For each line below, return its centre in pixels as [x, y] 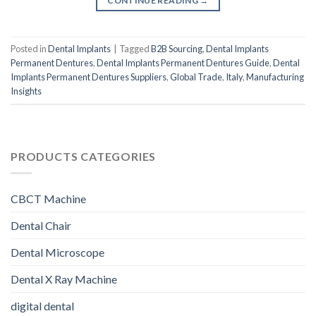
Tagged [135, 48]
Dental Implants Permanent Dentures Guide [183, 62]
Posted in [29, 48]
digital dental [42, 306]
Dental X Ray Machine [64, 279]
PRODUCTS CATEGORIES [84, 156]
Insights [26, 91]
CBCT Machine [48, 199]
